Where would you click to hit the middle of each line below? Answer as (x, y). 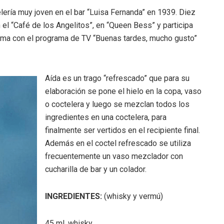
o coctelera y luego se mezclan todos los (117, 104)
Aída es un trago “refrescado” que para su (117, 78)
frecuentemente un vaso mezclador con (114, 156)
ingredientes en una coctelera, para (106, 117)
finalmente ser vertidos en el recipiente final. (122, 130)
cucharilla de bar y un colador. (96, 169)
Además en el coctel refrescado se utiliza (118, 143)
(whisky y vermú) (132, 196)
